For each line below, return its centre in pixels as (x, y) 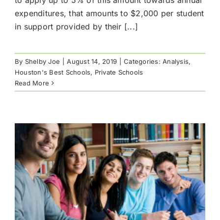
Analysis (176, 61)
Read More (32, 83)
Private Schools (119, 72)
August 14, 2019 (92, 61)
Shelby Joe (42, 61)
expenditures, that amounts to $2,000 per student (110, 13)
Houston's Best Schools (53, 72)
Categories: (143, 61)
